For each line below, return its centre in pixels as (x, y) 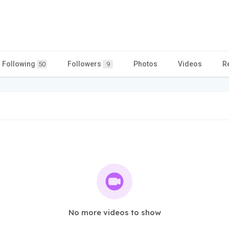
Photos (145, 64)
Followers (85, 64)
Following (19, 64)
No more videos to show (114, 212)
